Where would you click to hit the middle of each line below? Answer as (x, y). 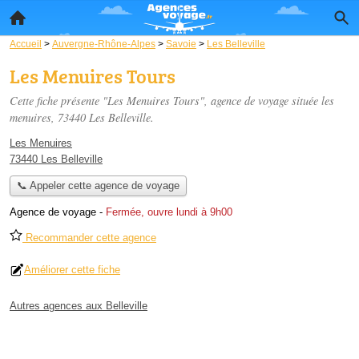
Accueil (26, 44)
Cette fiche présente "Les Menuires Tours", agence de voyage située (165, 101)
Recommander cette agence (89, 238)
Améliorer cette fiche (72, 270)
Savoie (181, 44)
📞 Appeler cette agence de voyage (98, 186)
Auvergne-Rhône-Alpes (104, 44)
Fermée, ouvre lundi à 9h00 (169, 212)
